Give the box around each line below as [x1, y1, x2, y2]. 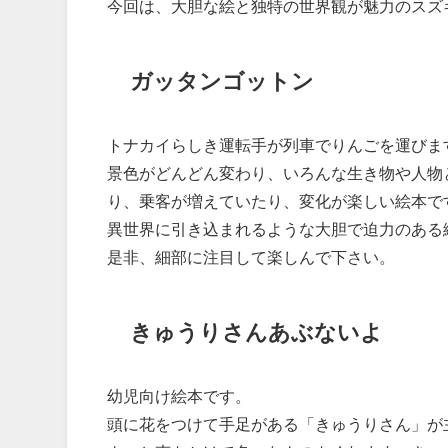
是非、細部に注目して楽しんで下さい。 [107, 249, 396, 266]
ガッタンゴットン [129, 69, 314, 92]
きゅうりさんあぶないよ [129, 320, 383, 343]
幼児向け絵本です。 [107, 388, 252, 405]
